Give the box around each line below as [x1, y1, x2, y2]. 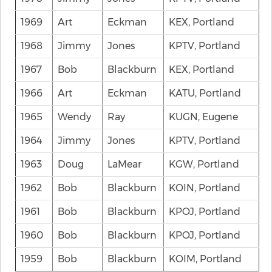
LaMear [107, 158, 141, 170]
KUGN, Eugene [169, 111, 238, 123]
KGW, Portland [169, 158, 239, 170]
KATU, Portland [169, 87, 241, 99]
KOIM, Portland [169, 253, 242, 265]
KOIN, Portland [169, 182, 240, 194]
